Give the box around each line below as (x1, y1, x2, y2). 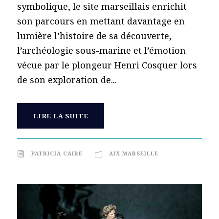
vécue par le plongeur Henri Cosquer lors (17, 59, 197, 71)
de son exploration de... (17, 73, 117, 86)
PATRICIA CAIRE (31, 149, 83, 157)
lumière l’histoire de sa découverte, (17, 29, 172, 42)
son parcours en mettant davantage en (17, 15, 185, 27)
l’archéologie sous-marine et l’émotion (17, 44, 186, 56)
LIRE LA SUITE (33, 111, 88, 120)
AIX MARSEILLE (109, 149, 158, 157)
